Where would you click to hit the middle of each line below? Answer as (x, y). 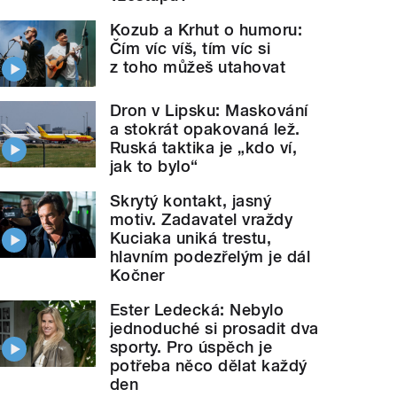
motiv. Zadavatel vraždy (202, 219)
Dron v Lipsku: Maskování (209, 110)
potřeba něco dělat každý (209, 366)
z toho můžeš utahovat (198, 67)
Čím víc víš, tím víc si (191, 49)
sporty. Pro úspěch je (191, 347)
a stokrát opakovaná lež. (205, 129)
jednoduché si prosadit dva (214, 328)
